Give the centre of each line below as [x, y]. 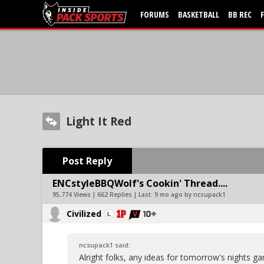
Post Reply [87, 161]
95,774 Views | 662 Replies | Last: [103, 194]
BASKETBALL [199, 14]
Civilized [84, 214]
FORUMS [155, 14]
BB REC [240, 14]
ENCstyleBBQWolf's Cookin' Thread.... [140, 183]
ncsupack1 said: [105, 245]
